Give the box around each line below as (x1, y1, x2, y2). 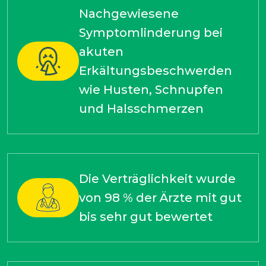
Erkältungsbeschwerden (79, 64, 232, 78)
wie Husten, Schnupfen (79, 83, 223, 97)
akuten (79, 45, 123, 59)
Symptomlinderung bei (79, 26, 223, 40)
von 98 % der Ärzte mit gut (79, 191, 242, 205)
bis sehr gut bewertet (79, 210, 213, 224)
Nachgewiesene (79, 7, 179, 21)
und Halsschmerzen (79, 102, 204, 116)
